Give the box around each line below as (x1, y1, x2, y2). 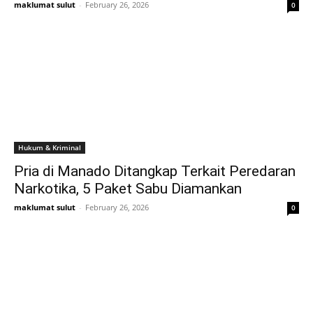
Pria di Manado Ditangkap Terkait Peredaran (14, 163, 296, 180)
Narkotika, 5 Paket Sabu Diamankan (14, 180, 242, 197)
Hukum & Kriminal (18, 143, 81, 152)
